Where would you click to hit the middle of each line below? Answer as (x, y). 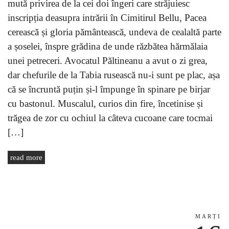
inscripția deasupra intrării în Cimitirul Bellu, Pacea (107, 17)
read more (26, 157)
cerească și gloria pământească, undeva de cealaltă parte (114, 32)
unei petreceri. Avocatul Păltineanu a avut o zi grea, (108, 60)
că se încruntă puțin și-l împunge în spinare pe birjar (109, 89)
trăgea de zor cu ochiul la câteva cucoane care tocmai (110, 118)
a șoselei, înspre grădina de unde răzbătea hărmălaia (108, 46)
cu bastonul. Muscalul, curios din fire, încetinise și (105, 103)
